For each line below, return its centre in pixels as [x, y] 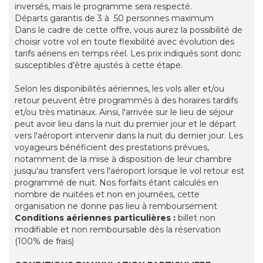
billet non [195, 218]
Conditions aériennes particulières [93, 218]
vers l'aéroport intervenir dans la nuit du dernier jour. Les [129, 136]
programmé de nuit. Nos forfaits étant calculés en [117, 183]
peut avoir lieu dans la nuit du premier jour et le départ [125, 124]
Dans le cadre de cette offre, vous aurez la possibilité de [129, 30]
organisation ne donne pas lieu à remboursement [116, 206]
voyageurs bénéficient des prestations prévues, [112, 148]
